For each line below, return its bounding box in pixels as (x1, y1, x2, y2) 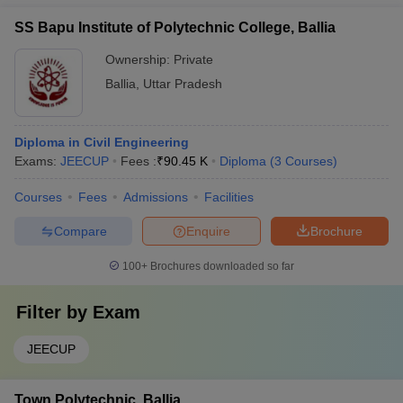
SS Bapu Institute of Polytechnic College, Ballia (14, 20, 336, 35)
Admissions (123, 190, 188, 204)
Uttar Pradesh (143, 76, 222, 91)
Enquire (186, 223, 230, 238)
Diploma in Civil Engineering (14, 135, 189, 149)
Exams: (14, 154, 60, 168)
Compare (53, 223, 107, 238)
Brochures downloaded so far (148, 260, 294, 273)
